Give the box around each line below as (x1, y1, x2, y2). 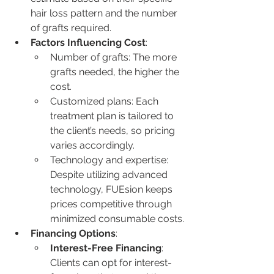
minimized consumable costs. (50, 212, 184, 224)
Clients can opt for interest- (50, 256, 172, 268)
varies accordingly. (50, 139, 135, 151)
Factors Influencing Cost (31, 36, 146, 48)
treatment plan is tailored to (50, 109, 176, 122)
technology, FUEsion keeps (50, 183, 175, 195)
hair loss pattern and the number (31, 7, 180, 19)
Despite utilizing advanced (50, 168, 170, 180)
